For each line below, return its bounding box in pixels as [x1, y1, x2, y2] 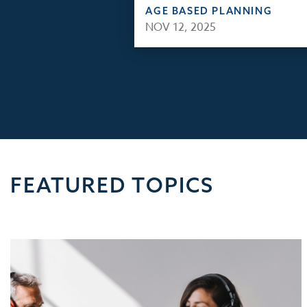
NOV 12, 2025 [145, 19, 217, 36]
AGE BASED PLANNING [145, 4, 273, 18]
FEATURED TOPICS [10, 171, 214, 198]
